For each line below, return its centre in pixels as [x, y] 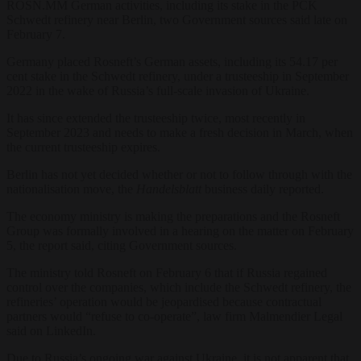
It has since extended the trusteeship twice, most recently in [156, 118]
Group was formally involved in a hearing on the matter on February [180, 230]
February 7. [36, 34]
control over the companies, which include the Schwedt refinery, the [179, 287]
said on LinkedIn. [51, 330]
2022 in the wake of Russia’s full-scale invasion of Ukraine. [158, 90]
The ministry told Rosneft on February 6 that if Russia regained [167, 272]
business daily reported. [263, 189]
